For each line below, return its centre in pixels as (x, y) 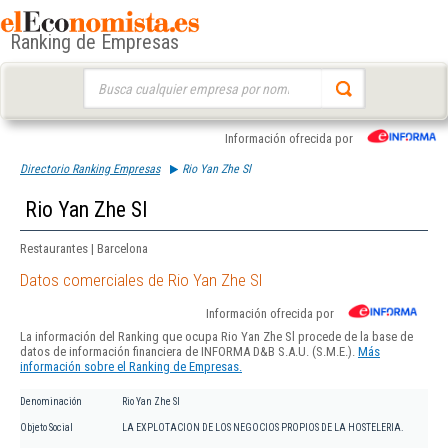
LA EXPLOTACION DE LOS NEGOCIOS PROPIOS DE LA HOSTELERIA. (263, 428)
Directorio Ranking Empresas (90, 169)
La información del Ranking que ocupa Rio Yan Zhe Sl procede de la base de (216, 337)
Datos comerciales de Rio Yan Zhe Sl (141, 280)
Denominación (51, 402)
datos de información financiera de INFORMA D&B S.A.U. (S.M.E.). (189, 352)
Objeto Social (46, 428)
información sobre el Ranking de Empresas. (131, 367)
